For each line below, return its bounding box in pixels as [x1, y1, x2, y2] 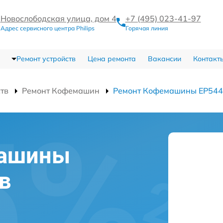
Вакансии [147, 54, 181, 63]
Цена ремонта [87, 54, 136, 63]
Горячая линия [125, 24, 168, 32]
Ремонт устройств [16, 54, 76, 63]
